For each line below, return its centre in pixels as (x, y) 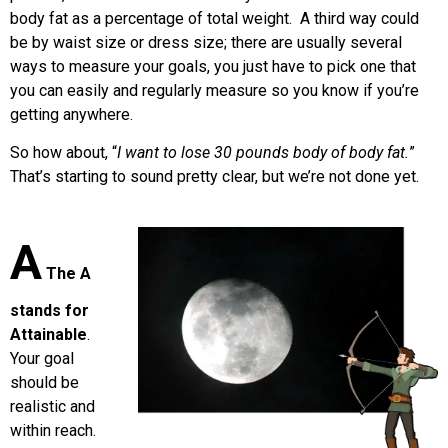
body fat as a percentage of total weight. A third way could (214, 18)
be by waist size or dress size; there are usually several (206, 42)
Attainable (48, 335)
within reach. (55, 431)
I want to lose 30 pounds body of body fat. (263, 152)
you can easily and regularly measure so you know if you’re (214, 90)
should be (44, 383)
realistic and (52, 407)
